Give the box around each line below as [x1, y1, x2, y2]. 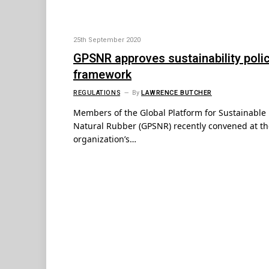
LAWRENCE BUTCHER [141, 88, 212, 98]
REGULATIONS [73, 88, 121, 98]
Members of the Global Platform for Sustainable [73, 107, 266, 119]
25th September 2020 [73, 35, 141, 46]
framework [73, 66, 131, 84]
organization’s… [73, 133, 136, 145]
